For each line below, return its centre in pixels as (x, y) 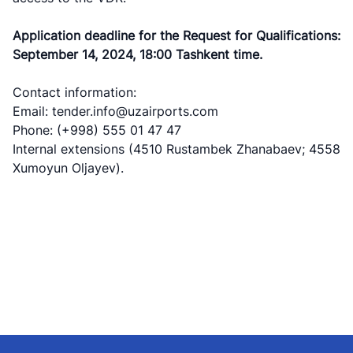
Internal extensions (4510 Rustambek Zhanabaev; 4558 (176, 149)
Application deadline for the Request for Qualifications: (176, 35)
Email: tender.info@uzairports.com (115, 111)
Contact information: (74, 92)
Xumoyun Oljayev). (68, 167)
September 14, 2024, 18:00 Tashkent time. (137, 54)
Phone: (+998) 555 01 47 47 (97, 130)
